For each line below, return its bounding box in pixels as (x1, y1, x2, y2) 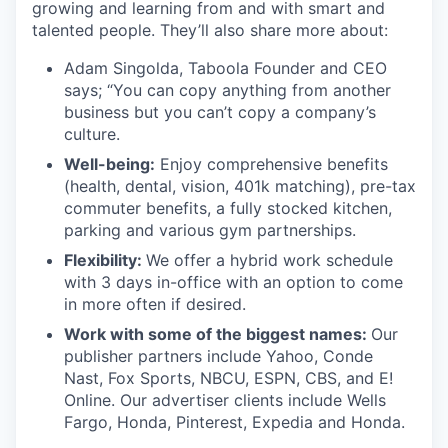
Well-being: (64, 153, 155, 174)
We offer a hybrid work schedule (146, 249, 393, 270)
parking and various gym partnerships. (64, 219, 356, 240)
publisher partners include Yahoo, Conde (64, 345, 373, 366)
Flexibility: (64, 249, 146, 270)
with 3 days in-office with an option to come (64, 271, 403, 292)
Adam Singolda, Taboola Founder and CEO (64, 57, 387, 78)
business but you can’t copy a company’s (64, 101, 376, 122)
